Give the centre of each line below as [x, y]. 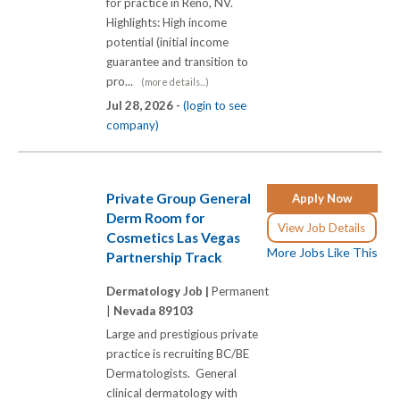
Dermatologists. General [171, 373]
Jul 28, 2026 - [145, 106]
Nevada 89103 [154, 310]
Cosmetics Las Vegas [173, 237]
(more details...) [175, 82]
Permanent [240, 291]
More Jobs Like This [322, 252]
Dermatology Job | [159, 291]
